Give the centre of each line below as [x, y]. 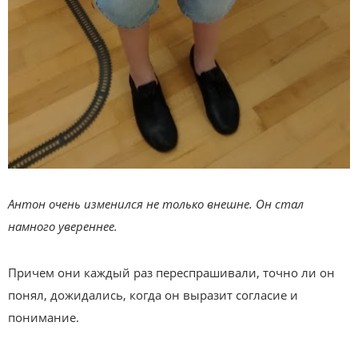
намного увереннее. [63, 226]
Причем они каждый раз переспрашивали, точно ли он [171, 272]
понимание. [44, 317]
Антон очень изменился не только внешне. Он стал [156, 203]
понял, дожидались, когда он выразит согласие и [153, 294]
